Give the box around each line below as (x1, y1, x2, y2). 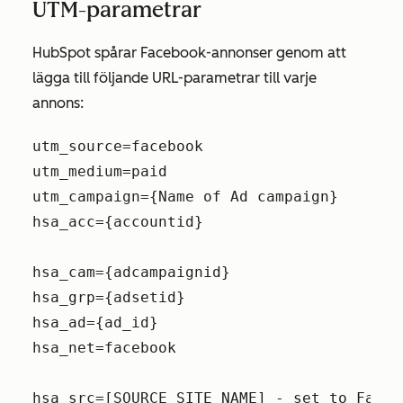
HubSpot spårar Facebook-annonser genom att (32, 44, 346, 61)
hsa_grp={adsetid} (32, 289, 185, 306)
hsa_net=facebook (32, 339, 176, 356)
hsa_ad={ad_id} (32, 314, 158, 331)
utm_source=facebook (32, 138, 203, 155)
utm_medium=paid (32, 163, 167, 180)
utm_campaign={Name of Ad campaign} (32, 188, 338, 205)
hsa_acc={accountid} (32, 213, 203, 230)
